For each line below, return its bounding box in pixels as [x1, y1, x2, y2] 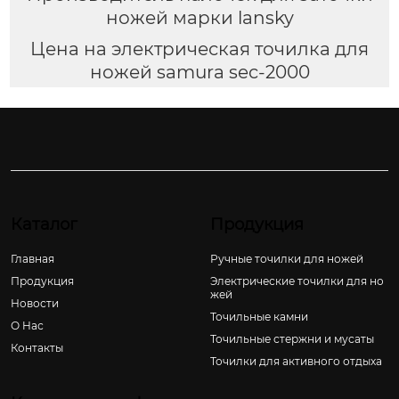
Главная [11, 251, 54, 265]
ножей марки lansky [105, 6, 294, 28]
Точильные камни [210, 309, 308, 323]
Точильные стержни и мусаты [210, 331, 374, 346]
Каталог [11, 214, 77, 234]
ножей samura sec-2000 [89, 61, 310, 83]
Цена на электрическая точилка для [30, 37, 369, 60]
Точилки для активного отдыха [210, 354, 382, 368]
